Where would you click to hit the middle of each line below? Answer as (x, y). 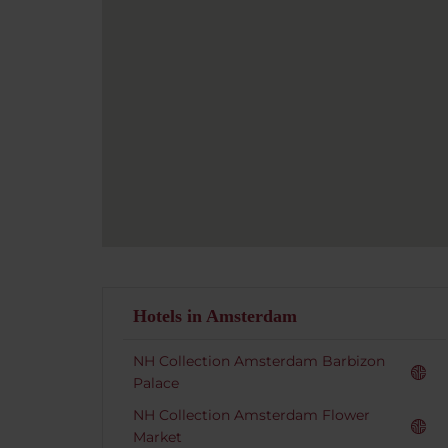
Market (157, 437)
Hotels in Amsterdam (215, 316)
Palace (156, 383)
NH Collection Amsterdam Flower (251, 415)
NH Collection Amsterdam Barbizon (259, 361)
